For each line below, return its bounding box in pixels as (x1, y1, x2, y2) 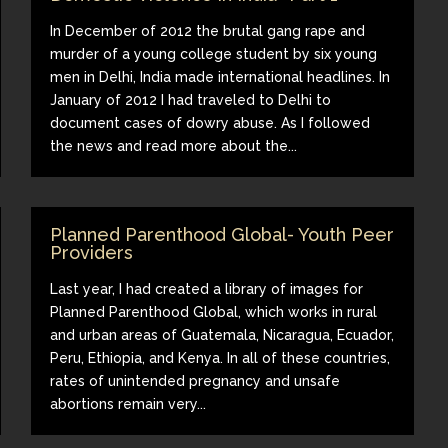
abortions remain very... (50, 395, 207, 412)
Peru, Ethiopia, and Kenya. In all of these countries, (50, 349, 391, 366)
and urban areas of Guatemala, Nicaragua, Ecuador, (50, 326, 395, 343)
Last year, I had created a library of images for (50, 280, 364, 297)
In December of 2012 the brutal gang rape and (50, 22, 366, 39)
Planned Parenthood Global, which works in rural (50, 303, 378, 320)
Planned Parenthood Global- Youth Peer (50, 223, 395, 245)
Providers (50, 241, 134, 263)
